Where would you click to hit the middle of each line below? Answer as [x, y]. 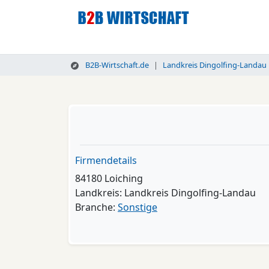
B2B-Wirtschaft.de [116, 65]
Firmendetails [106, 160]
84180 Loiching [109, 178]
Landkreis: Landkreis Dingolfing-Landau [165, 193]
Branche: [96, 207]
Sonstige [138, 207]
